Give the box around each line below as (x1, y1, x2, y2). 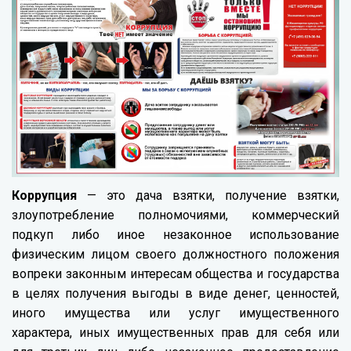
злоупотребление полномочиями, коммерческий (12, 208, 339, 223)
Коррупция (12, 188, 77, 204)
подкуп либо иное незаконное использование (12, 227, 339, 243)
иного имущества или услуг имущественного (12, 306, 339, 321)
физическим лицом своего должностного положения (12, 247, 339, 262)
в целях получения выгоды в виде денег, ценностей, (12, 286, 339, 302)
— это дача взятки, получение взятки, (77, 188, 339, 204)
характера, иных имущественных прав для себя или (12, 325, 339, 341)
